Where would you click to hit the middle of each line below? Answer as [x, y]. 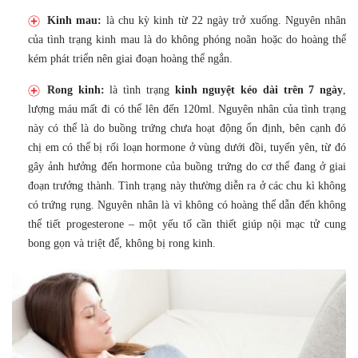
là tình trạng [139, 89]
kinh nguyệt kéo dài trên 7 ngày [259, 89]
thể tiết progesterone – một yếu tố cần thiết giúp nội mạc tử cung [187, 224]
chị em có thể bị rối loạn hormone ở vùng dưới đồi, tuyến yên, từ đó [187, 147]
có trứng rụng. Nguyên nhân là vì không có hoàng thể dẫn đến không [187, 205]
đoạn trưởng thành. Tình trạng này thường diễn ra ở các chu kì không [187, 185]
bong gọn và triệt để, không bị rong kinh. [122, 243]
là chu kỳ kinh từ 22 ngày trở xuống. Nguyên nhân [224, 20]
